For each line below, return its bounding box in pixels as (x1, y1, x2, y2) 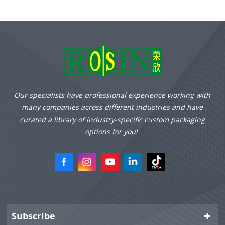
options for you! (85, 127, 140, 137)
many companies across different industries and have (22, 102, 203, 113)
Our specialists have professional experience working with (14, 90, 211, 100)
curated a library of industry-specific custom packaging (20, 115, 205, 125)
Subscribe (12, 210, 56, 222)
